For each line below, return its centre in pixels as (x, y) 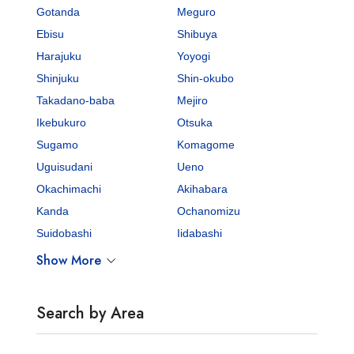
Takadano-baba (76, 100)
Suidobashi (64, 233)
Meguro (196, 11)
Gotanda (58, 11)
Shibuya (197, 34)
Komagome (206, 144)
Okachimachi (69, 188)
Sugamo (58, 144)
